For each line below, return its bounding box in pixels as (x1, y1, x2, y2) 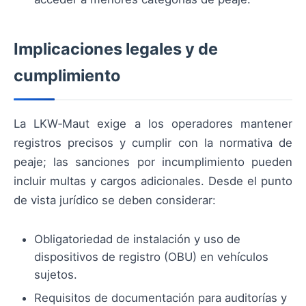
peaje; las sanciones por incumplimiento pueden (14, 155, 292, 169)
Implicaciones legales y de (14, 39, 218, 59)
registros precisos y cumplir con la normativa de (14, 136, 292, 150)
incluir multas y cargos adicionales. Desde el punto (14, 174, 292, 189)
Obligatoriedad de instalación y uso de (34, 232, 240, 247)
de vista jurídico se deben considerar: (14, 193, 216, 208)
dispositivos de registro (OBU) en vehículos (34, 250, 268, 264)
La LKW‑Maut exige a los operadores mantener (14, 117, 292, 131)
